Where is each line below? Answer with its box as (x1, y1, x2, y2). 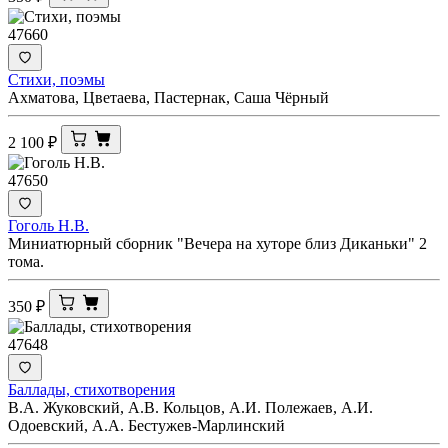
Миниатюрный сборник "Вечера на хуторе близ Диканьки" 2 (8, 234, 427, 252)
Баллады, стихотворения (8, 380, 175, 398)
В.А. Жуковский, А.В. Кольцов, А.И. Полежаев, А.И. (8, 398, 373, 416)
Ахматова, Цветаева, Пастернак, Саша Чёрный (8, 88, 329, 106)
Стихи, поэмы (8, 70, 105, 88)
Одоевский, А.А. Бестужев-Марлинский (8, 416, 285, 434)
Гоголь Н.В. (8, 216, 89, 234)
